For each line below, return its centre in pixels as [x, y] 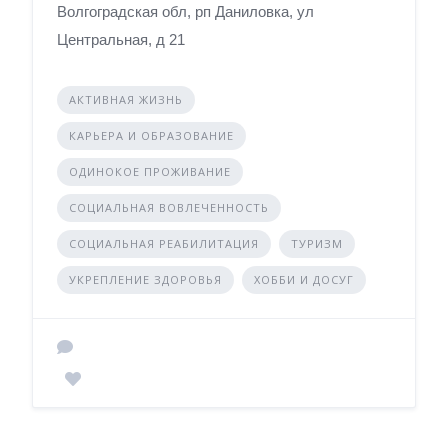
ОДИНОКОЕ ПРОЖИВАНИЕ [150, 171]
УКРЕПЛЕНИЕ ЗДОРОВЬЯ [145, 279]
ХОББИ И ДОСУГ [304, 279]
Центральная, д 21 [121, 39]
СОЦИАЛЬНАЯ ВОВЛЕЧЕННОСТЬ [169, 207]
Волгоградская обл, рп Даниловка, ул [185, 11]
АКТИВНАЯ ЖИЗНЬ [126, 99]
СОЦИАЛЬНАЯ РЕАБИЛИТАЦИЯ [164, 243]
